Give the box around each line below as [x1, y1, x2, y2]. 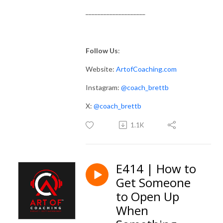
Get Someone [116, 174, 191, 191]
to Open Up [116, 188, 179, 205]
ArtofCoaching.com [116, 64, 177, 73]
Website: [86, 64, 116, 73]
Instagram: [86, 83, 121, 92]
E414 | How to [116, 160, 196, 177]
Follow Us [86, 46, 118, 55]
